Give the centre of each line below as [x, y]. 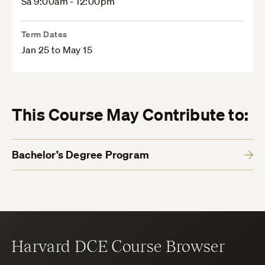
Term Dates [44, 34]
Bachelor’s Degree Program [80, 155]
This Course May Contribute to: [130, 115]
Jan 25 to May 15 [57, 50]
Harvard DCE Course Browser [118, 246]
